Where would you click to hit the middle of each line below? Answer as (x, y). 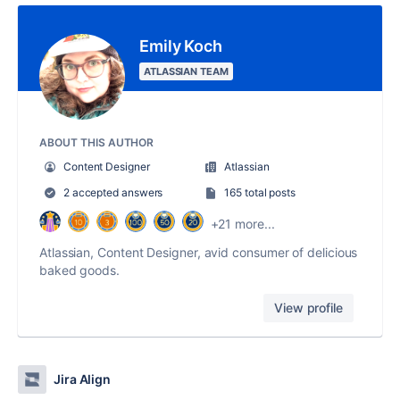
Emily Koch (181, 46)
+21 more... (242, 223)
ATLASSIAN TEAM (186, 72)
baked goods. (79, 271)
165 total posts (260, 193)
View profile (308, 308)
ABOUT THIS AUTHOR (97, 143)
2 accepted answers (112, 193)
